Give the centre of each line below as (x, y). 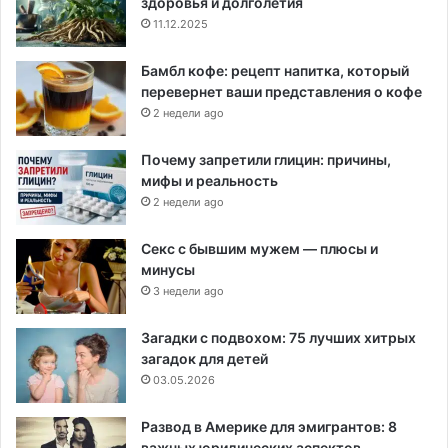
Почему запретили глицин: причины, (266, 159)
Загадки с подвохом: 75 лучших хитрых (278, 337)
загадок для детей (204, 358)
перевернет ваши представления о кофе (281, 91)
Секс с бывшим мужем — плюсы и (259, 248)
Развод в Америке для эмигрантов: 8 (269, 426)
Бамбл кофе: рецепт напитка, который (275, 70)
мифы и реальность (209, 180)
